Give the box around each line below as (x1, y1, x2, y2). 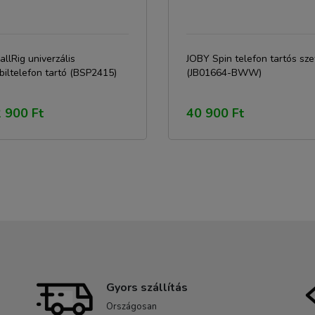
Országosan (106, 300, 157, 313)
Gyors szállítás (106, 280, 188, 295)
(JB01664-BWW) (186, 66, 262, 79)
